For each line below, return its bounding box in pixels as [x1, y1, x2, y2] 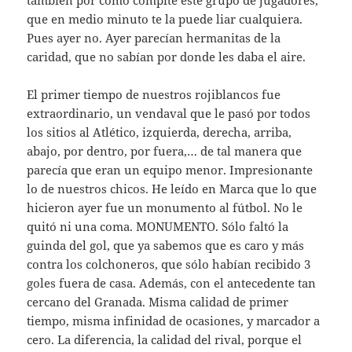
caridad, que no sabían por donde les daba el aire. [27, 48, 306, 64]
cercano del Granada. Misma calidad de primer [27, 293, 289, 310]
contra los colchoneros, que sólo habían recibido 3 [27, 255, 311, 272]
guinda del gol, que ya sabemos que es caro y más [27, 236, 305, 253]
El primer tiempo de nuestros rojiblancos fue [27, 86, 281, 102]
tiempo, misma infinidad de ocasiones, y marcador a [27, 312, 321, 328]
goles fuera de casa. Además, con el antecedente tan [27, 274, 317, 291]
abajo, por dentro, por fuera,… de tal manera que [27, 142, 302, 159]
